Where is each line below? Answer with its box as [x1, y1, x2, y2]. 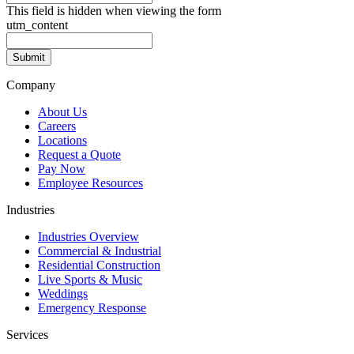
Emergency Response [38, 300, 146, 314]
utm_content [6, 17, 68, 32]
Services [6, 327, 48, 341]
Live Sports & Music [38, 272, 142, 286]
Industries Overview [38, 229, 139, 243]
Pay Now [38, 161, 85, 175]
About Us [38, 104, 87, 119]
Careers [38, 119, 76, 133]
